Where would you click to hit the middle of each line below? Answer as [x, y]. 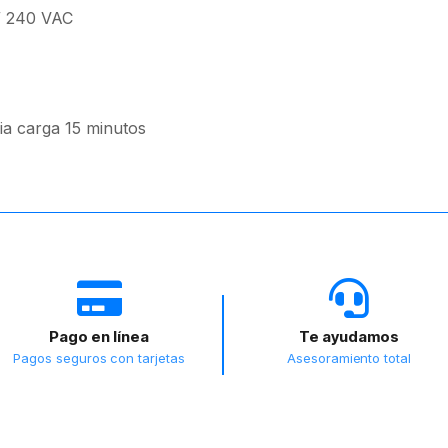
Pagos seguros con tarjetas [99, 358]
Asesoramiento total [349, 358]
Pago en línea [98, 336]
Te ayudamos [349, 336]
